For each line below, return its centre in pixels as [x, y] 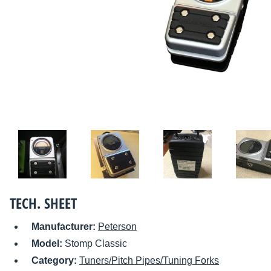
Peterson [117, 227]
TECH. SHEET [43, 203]
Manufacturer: [65, 227]
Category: [55, 261]
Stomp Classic [96, 244]
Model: [48, 244]
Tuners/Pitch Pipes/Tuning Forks [149, 261]
